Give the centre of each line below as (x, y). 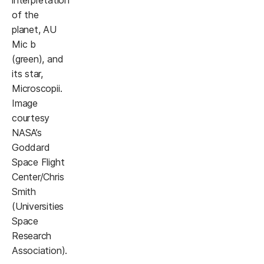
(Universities (38, 207)
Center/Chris (38, 177)
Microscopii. (37, 89)
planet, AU (34, 30)
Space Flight (38, 162)
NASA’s (27, 133)
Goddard (31, 148)
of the (25, 15)
